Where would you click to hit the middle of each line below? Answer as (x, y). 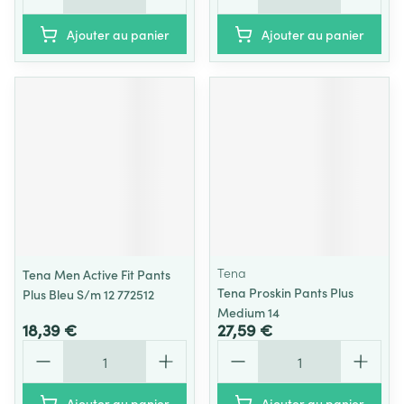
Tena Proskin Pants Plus (285, 292)
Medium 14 (248, 312)
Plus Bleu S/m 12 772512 (88, 294)
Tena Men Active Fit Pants (96, 274)
